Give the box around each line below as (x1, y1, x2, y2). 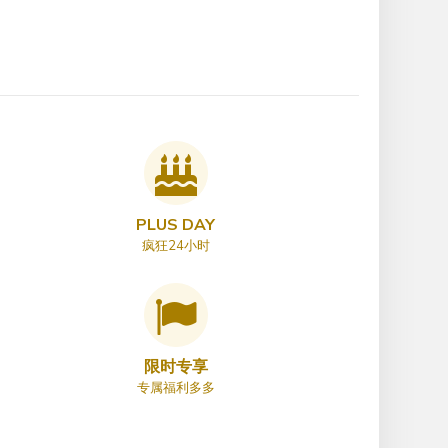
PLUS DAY (136, 214, 216, 236)
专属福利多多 (136, 379, 215, 397)
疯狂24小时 (141, 237, 210, 255)
